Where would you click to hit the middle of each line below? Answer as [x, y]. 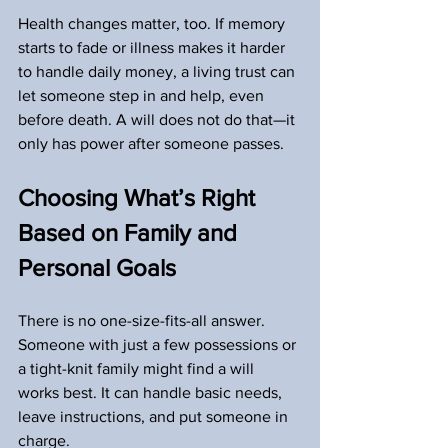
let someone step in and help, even [143, 95]
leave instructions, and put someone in [155, 416]
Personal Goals [97, 267]
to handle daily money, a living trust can [158, 71]
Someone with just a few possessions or [159, 344]
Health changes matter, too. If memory [153, 23]
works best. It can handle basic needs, [152, 392]
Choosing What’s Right [139, 197]
